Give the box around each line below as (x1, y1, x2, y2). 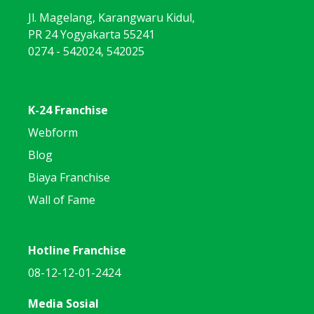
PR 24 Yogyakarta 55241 (28, 26, 155, 42)
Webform (28, 124, 78, 140)
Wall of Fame (28, 191, 95, 207)
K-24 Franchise (28, 102, 108, 118)
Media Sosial (28, 295, 99, 311)
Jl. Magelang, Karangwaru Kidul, (28, 9, 195, 25)
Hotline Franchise (28, 242, 126, 258)
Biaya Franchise (28, 169, 110, 185)
